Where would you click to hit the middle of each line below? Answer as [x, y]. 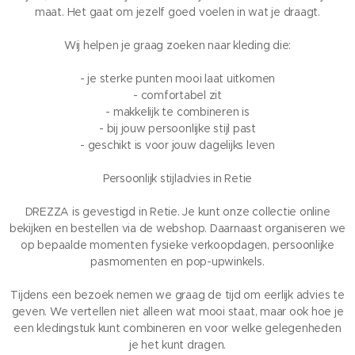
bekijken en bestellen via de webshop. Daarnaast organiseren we [177, 229]
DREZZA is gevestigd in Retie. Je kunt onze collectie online [177, 212]
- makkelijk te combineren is [177, 112]
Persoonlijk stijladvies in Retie [177, 179]
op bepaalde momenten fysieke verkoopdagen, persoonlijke [177, 245]
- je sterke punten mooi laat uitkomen [177, 79]
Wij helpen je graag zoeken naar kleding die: [177, 46]
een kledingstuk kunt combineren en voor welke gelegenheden [177, 328]
